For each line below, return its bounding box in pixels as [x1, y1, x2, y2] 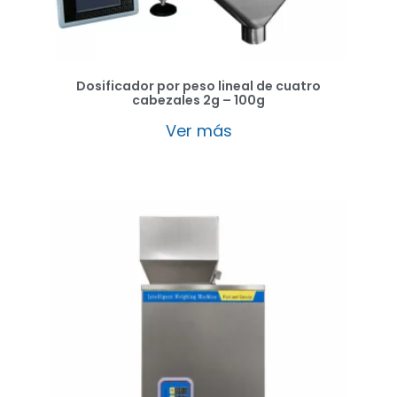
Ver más [165, 119, 232, 142]
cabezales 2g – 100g [132, 90, 265, 109]
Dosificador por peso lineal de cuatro [76, 76, 321, 95]
